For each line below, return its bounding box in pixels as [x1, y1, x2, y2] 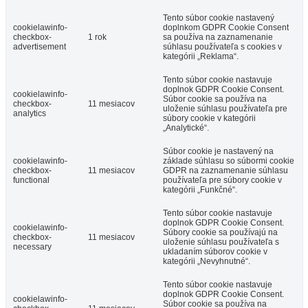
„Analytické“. [163, 123, 209, 133]
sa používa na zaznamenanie [163, 32, 273, 43]
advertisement [13, 42, 66, 52]
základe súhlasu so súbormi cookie [163, 156, 294, 166]
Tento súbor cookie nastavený [163, 13, 274, 23]
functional [13, 175, 49, 186]
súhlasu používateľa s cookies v [163, 42, 282, 52]
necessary [13, 242, 52, 252]
